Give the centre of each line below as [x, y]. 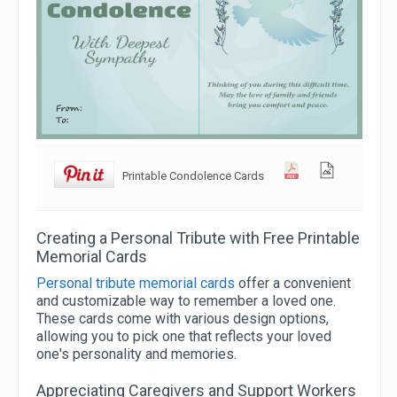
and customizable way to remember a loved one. [186, 301]
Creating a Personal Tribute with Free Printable [198, 238]
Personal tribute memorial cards [136, 284]
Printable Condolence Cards [193, 176]
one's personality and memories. [136, 354]
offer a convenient [293, 284]
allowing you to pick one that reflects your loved [184, 337]
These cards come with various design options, [183, 319]
